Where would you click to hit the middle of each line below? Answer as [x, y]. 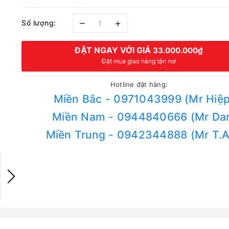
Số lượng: [39, 22]
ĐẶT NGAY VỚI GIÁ [114, 50]
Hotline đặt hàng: [139, 84]
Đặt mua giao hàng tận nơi [139, 61]
